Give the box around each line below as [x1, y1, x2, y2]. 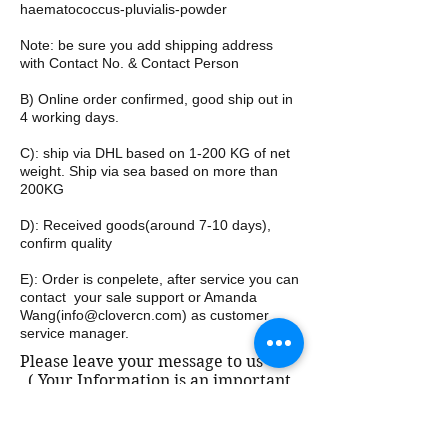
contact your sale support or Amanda [20, 289, 257, 305]
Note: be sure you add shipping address [20, 37, 273, 53]
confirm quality [20, 235, 112, 251]
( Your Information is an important [20, 371, 291, 390]
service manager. [20, 325, 129, 341]
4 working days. [20, 109, 119, 125]
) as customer [182, 307, 269, 323]
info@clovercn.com [61, 307, 182, 323]
